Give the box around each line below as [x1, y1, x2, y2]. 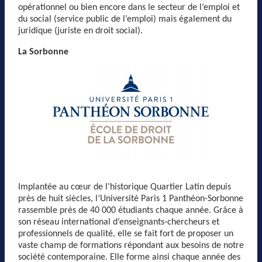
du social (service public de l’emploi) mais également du [18, 15, 232, 24]
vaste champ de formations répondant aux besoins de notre [18, 241, 244, 250]
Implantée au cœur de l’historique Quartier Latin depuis [18, 182, 231, 192]
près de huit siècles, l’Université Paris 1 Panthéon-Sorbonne [18, 194, 243, 204]
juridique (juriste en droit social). [18, 26, 143, 36]
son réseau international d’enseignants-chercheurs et [18, 218, 219, 227]
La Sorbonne [18, 47, 68, 57]
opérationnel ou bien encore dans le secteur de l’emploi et [18, 3, 240, 12]
